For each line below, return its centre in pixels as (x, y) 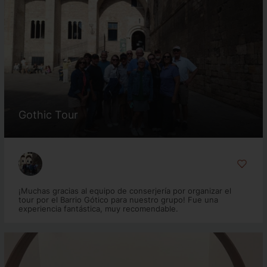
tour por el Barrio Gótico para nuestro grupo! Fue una (118, 200)
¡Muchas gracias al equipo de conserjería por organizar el (125, 191)
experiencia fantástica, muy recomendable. (98, 209)
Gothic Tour (48, 115)
